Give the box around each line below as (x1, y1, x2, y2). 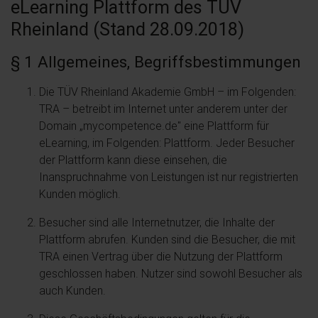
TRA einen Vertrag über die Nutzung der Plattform (39, 249, 283, 263)
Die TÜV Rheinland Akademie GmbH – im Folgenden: (39, 84, 296, 99)
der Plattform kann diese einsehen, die (39, 153, 227, 167)
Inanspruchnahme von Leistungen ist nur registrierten (39, 170, 298, 184)
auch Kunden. (39, 283, 106, 297)
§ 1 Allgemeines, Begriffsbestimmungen (11, 52, 301, 72)
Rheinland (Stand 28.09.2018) (11, 18, 244, 40)
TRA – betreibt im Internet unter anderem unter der (39, 102, 287, 116)
